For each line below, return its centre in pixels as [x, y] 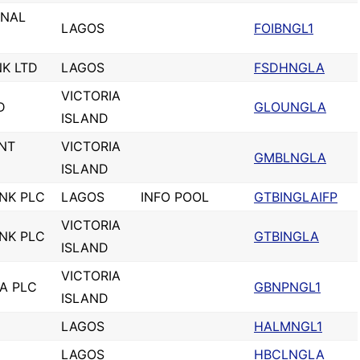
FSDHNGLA [289, 67]
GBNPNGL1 [287, 287]
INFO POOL [175, 197]
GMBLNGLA [290, 157]
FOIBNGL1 [284, 28]
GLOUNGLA [290, 107]
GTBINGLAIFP [296, 197]
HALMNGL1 [288, 326]
